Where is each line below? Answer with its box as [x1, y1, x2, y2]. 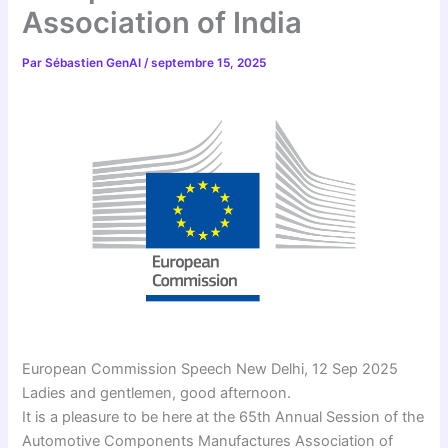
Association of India [22, 5, 303, 41]
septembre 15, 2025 [151, 56, 267, 71]
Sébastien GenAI [45, 56, 145, 71]
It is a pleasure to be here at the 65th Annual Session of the [22, 408, 425, 427]
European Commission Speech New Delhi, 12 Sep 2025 [22, 360, 399, 379]
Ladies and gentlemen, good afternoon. [22, 384, 292, 403]
